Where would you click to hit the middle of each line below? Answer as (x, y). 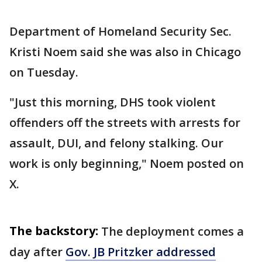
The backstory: (54, 231)
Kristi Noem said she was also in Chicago (125, 52)
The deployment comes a (173, 231)
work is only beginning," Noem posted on (127, 163)
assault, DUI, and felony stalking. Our (116, 143)
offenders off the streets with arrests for (125, 123)
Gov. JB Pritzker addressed (141, 252)
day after (37, 252)
